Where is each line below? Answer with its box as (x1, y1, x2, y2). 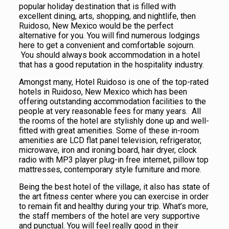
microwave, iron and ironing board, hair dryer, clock (18, 145, 197, 155)
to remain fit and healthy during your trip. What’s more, (18, 201, 208, 211)
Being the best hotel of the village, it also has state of (18, 181, 210, 192)
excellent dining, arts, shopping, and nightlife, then (18, 11, 196, 21)
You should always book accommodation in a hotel (18, 50, 200, 60)
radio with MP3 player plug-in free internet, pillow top (18, 154, 209, 165)
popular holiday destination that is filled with (18, 1, 176, 11)
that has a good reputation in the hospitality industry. (18, 59, 204, 70)
